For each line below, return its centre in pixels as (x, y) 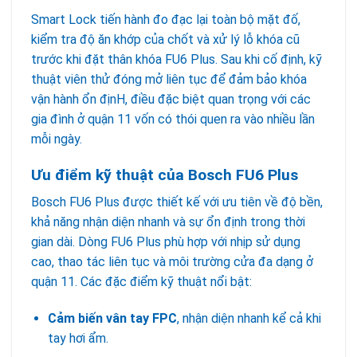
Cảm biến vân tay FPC (112, 318)
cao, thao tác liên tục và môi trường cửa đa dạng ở (172, 262)
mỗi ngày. (57, 139)
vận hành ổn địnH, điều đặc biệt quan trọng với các (171, 99)
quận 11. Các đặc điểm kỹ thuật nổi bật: (141, 282)
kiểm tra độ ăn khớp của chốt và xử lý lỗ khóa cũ (165, 39)
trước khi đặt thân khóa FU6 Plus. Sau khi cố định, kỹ (177, 59)
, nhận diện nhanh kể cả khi (249, 318)
